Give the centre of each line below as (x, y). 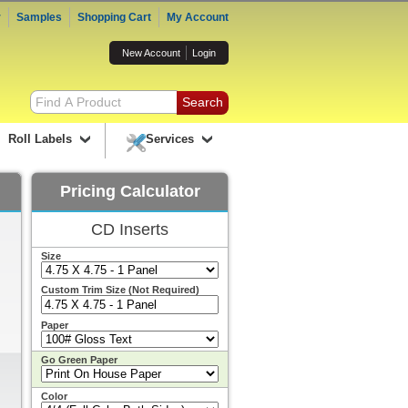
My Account (198, 17)
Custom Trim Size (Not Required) (120, 290)
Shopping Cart (114, 17)
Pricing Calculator (130, 191)
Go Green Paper (79, 360)
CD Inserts (130, 229)
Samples (39, 17)
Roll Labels (40, 139)
